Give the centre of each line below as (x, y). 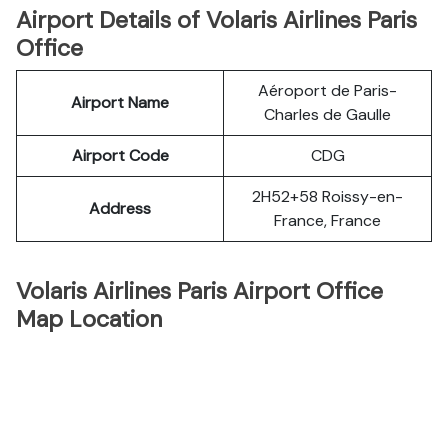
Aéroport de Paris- (327, 90)
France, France (327, 220)
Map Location (89, 319)
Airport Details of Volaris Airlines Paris (216, 20)
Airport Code (120, 155)
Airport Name (120, 102)
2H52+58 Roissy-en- (327, 196)
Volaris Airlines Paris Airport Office (199, 291)
